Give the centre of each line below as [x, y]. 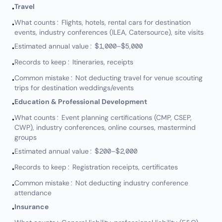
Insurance [31, 207]
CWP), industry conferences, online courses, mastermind [105, 127]
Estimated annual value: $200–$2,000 [76, 151]
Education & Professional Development [81, 102]
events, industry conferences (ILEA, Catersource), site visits [109, 32]
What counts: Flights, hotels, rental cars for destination [103, 22]
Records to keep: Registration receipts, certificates [96, 167]
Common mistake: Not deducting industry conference [101, 183]
